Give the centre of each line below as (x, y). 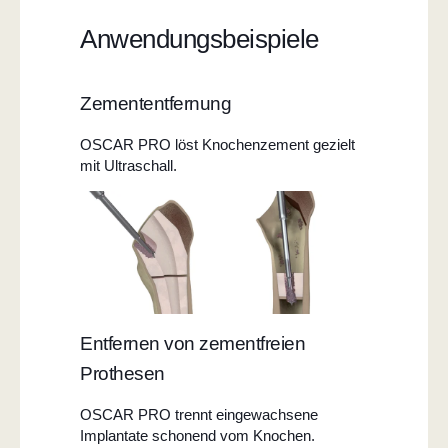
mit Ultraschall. (130, 165)
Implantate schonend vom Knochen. (199, 435)
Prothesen (122, 373)
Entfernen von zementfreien (192, 343)
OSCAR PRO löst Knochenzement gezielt (217, 144)
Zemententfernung (155, 103)
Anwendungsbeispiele (199, 38)
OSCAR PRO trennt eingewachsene (199, 414)
